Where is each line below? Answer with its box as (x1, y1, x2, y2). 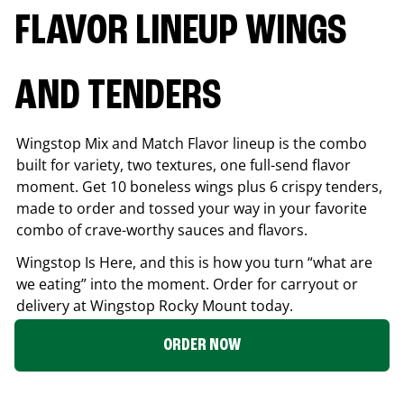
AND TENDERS (14, 75, 222, 119)
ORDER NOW (163, 335, 241, 354)
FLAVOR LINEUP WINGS (14, 10, 347, 54)
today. (247, 295, 293, 316)
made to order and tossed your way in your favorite (16, 197, 367, 218)
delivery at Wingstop (16, 295, 159, 316)
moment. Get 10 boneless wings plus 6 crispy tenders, (16, 176, 382, 197)
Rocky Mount (159, 295, 247, 316)
